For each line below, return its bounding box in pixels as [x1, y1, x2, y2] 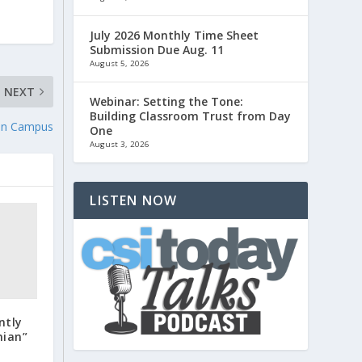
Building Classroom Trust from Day [90, 107, 292, 124]
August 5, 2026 [90, 57, 150, 69]
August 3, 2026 [90, 138, 150, 149]
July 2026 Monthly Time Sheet [90, 27, 259, 43]
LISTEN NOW [90, 191, 178, 209]
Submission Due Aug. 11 [90, 41, 225, 57]
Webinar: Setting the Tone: [90, 93, 244, 109]
